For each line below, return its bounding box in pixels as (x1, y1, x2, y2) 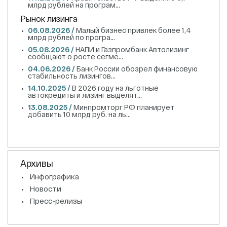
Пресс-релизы (29, 196, 82, 206)
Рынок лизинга (20, 14, 78, 24)
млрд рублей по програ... (28, 33, 115, 42)
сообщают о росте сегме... (28, 52, 123, 61)
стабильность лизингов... (28, 71, 116, 81)
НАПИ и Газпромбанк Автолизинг (75, 45, 189, 54)
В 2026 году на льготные (72, 84, 159, 93)
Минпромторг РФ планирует (73, 103, 174, 112)
